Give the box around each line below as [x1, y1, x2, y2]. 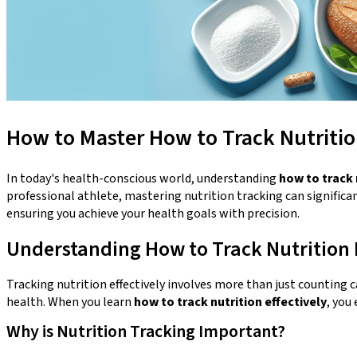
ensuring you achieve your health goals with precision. [6, 204, 300, 222]
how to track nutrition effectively [134, 292, 327, 311]
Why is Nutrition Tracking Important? [6, 318, 285, 344]
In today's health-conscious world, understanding [6, 169, 279, 187]
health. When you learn [6, 292, 134, 311]
